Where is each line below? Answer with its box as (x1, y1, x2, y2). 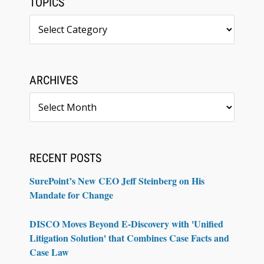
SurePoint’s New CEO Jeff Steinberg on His (29, 173, 204, 187)
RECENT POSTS (29, 150, 101, 165)
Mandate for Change (29, 187, 113, 202)
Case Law (29, 245, 69, 259)
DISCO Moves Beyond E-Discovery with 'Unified (29, 216, 223, 230)
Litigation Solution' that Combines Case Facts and (29, 230, 229, 245)
